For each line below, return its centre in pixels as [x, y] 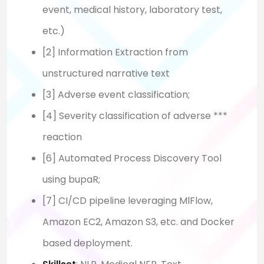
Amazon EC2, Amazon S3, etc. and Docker [138, 222]
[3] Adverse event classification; [116, 95]
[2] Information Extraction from [115, 52]
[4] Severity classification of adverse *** [135, 116]
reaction [62, 137]
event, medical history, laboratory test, [132, 10]
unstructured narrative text [106, 74]
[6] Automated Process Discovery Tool [132, 159]
